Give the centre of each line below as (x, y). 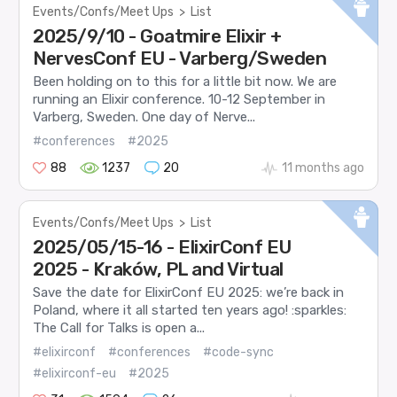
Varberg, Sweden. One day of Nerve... (144, 117)
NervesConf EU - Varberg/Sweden (180, 58)
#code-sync (239, 352)
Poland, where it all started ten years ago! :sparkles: (190, 310)
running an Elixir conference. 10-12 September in (179, 100)
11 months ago (323, 167)
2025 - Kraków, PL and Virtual (158, 269)
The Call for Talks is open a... (119, 328)
